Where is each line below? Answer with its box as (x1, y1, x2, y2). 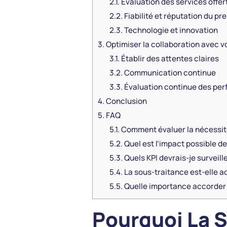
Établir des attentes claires (119, 53, 219, 64)
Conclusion (104, 96, 147, 107)
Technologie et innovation (122, 25, 218, 36)
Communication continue (122, 67, 216, 79)
